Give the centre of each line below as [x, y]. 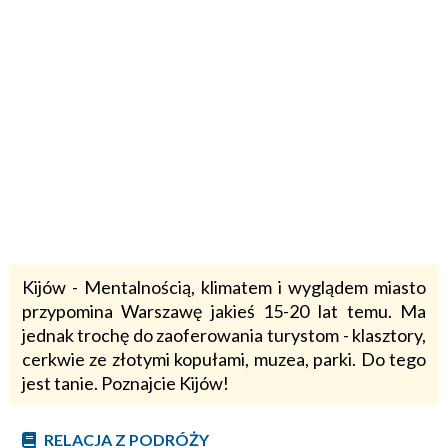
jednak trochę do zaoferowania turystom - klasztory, [224, 335]
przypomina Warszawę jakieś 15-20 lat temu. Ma [224, 311]
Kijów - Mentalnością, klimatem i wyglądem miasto [224, 287]
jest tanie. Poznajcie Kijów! [125, 383]
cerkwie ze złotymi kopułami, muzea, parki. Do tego [224, 359]
